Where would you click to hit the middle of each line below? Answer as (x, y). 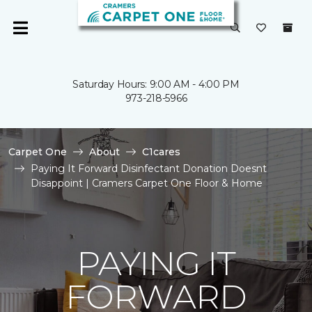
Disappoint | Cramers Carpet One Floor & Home (147, 183)
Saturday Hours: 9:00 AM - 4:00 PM (156, 84)
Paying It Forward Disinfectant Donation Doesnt (149, 169)
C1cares (161, 152)
